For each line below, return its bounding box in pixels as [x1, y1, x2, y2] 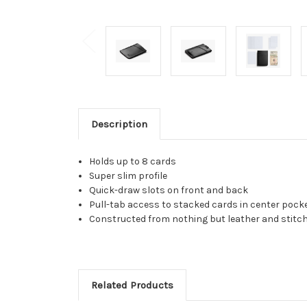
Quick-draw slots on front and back [89, 184, 249, 196]
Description [90, 117, 147, 130]
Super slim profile [89, 169, 168, 182]
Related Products [90, 278, 173, 291]
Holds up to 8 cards [89, 155, 177, 167]
